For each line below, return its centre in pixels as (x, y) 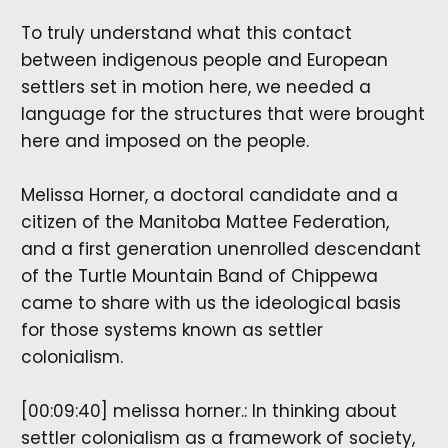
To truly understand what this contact (186, 32)
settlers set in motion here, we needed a (195, 86)
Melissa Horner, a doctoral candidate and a (209, 194)
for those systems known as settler (171, 329)
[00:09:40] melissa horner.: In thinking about (208, 411)
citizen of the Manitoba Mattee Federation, (204, 221)
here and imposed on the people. (164, 140)
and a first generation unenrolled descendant (220, 248)
